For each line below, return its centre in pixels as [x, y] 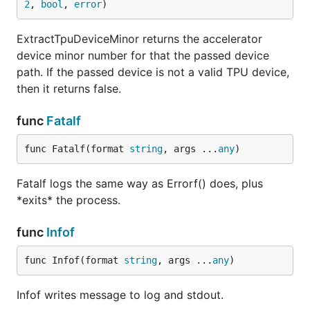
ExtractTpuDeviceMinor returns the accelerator [139, 39]
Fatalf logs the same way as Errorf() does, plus [140, 183]
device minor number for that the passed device [143, 55]
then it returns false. [69, 89]
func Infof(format [74, 260]
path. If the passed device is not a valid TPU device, [153, 72]
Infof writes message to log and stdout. [120, 295]
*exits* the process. [69, 200]
